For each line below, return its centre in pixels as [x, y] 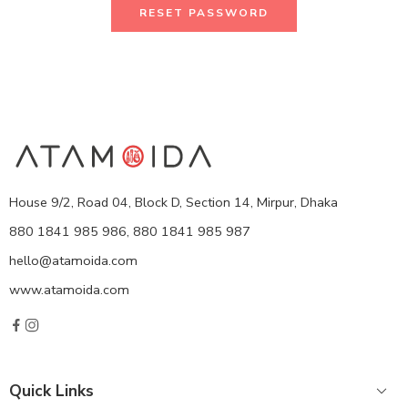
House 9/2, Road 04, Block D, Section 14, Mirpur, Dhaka [173, 203]
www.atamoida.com [69, 290]
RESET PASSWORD [204, 13]
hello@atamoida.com [73, 261]
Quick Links [51, 391]
